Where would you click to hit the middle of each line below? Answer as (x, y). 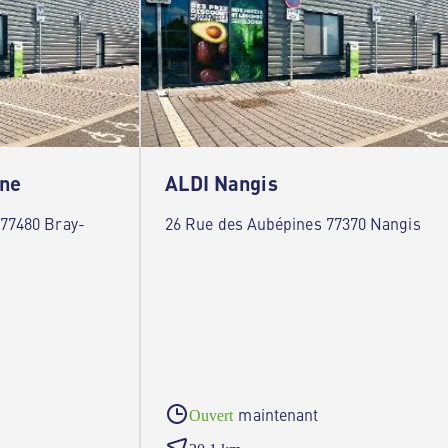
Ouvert (211, 415)
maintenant (278, 414)
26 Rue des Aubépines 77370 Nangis (293, 223)
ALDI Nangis (221, 182)
